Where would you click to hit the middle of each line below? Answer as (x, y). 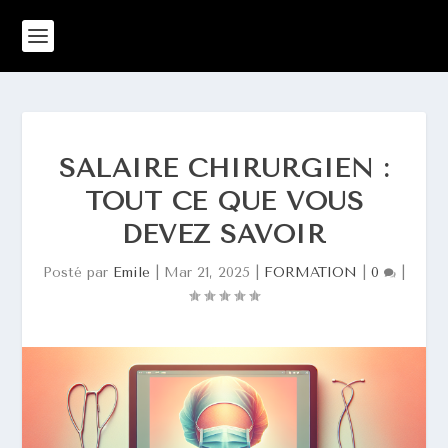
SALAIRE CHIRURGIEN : (224, 168)
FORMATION (310, 272)
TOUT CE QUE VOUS (224, 201)
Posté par (78, 272)
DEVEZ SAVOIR (224, 234)
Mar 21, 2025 (207, 272)
